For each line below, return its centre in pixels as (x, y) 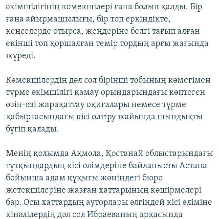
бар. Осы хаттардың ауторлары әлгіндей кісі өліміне (109, 202)
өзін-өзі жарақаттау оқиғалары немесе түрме (96, 105)
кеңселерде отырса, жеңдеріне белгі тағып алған (103, 31)
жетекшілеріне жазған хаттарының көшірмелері (104, 190)
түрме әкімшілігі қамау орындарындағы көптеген (106, 92)
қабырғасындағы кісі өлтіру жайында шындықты (104, 117)
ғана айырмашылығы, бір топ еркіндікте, (88, 19)
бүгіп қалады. (33, 129)
